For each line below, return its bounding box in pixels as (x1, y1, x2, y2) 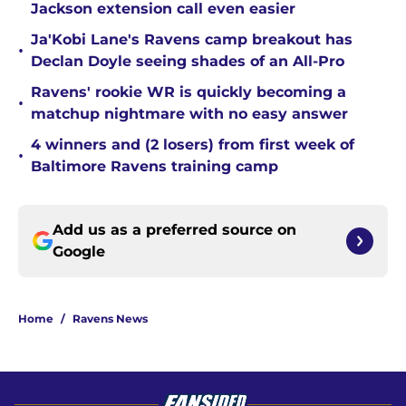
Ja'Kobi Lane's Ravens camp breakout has (31, 31, 353, 49)
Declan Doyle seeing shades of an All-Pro (31, 53, 344, 71)
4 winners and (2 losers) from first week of (31, 136, 354, 154)
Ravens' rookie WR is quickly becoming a (31, 83, 346, 101)
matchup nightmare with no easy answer (31, 105, 348, 123)
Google (53, 243, 105, 261)
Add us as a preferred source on (53, 221, 296, 239)
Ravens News (72, 312, 148, 326)
